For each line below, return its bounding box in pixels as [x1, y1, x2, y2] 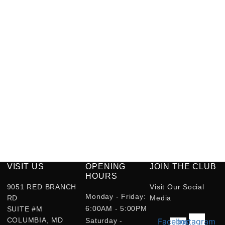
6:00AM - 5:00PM [85, 204, 147, 212]
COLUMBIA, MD [7, 215, 63, 224]
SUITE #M [7, 204, 43, 213]
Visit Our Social [150, 182, 204, 191]
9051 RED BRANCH [7, 182, 77, 191]
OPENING [85, 162, 126, 171]
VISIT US [7, 162, 44, 171]
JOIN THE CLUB [150, 162, 216, 171]
